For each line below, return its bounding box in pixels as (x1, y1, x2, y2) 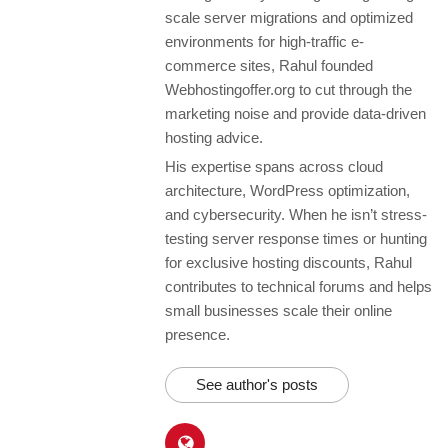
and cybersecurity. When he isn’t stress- (165, 205, 427, 223)
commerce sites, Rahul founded (165, 56, 373, 74)
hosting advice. (165, 128, 263, 146)
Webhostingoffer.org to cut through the (165, 80, 412, 98)
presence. (165, 325, 230, 343)
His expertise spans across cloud (165, 157, 383, 175)
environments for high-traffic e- (165, 32, 364, 50)
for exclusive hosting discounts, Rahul (165, 253, 412, 271)
